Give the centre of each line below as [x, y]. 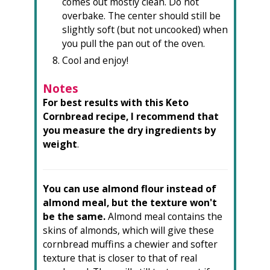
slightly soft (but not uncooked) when [145, 29]
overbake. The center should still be [141, 15]
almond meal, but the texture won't [130, 202]
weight [60, 144]
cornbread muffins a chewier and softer [130, 244]
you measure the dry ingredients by [129, 130]
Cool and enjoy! [95, 60]
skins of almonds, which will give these [128, 230]
